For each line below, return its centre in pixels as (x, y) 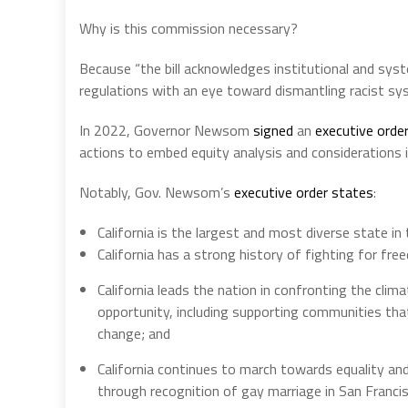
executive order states (304, 192)
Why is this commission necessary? (189, 28)
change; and (134, 333)
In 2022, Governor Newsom (166, 130)
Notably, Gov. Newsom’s (157, 192)
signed (273, 130)
